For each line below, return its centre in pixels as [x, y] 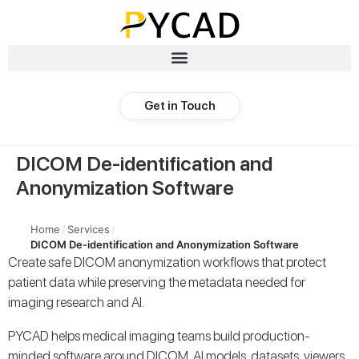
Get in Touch [179, 105]
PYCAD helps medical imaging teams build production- [159, 335]
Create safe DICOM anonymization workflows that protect [167, 262]
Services [89, 229]
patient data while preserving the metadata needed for [157, 282]
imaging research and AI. [76, 302]
